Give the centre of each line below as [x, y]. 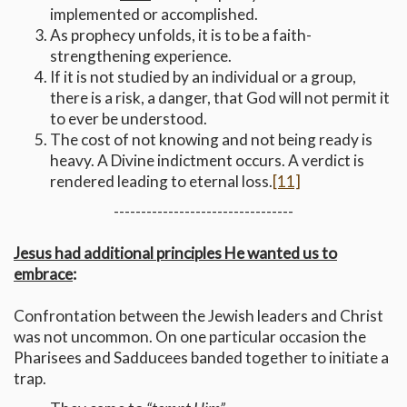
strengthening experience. [141, 56]
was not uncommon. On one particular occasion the [190, 337]
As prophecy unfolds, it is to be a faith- [181, 35]
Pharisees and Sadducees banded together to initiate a [201, 358]
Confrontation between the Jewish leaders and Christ [199, 316]
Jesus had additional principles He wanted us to [175, 253]
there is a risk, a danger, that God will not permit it [220, 98]
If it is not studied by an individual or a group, [203, 77]
